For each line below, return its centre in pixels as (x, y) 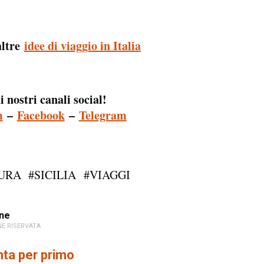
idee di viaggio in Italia (82, 45)
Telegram (103, 115)
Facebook (41, 115)
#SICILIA (52, 174)
